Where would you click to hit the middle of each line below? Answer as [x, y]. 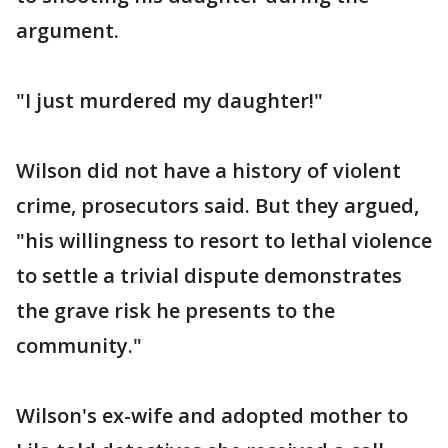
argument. [67, 30]
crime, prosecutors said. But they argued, [217, 205]
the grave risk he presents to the [175, 310]
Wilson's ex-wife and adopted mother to [212, 415]
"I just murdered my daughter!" [169, 100]
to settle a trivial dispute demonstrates [209, 275]
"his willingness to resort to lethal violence [224, 240]
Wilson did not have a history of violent [208, 170]
